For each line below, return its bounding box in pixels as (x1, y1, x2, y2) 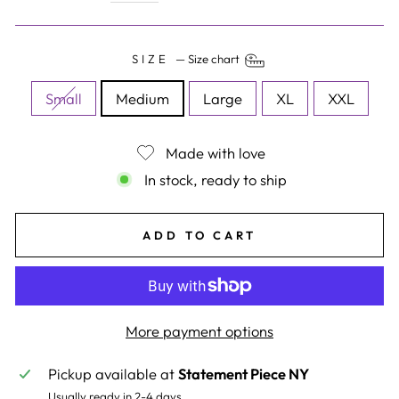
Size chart (187, 52, 242, 67)
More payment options (126, 321, 273, 340)
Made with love (165, 143, 265, 163)
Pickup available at (47, 363, 178, 383)
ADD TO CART (142, 228, 256, 243)
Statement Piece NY (177, 363, 309, 383)
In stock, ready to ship (143, 170, 287, 190)
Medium (115, 89, 169, 109)
